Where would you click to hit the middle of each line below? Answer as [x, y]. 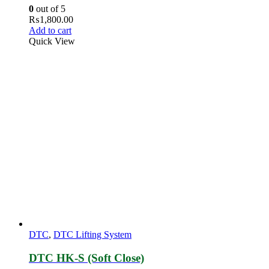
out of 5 [50, 8]
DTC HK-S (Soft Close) [86, 258]
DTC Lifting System [92, 234]
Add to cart [50, 30]
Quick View [52, 41]
